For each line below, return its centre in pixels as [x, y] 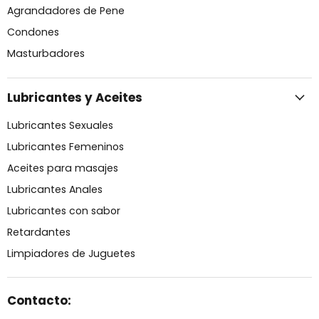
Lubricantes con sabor [64, 210]
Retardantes [39, 232]
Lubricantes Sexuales [60, 125]
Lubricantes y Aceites [75, 97]
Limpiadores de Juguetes [71, 253]
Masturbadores [46, 54]
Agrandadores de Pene [66, 11]
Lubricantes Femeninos [66, 146]
